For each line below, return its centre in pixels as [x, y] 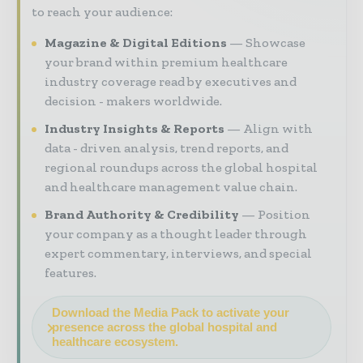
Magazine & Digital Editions [136, 43]
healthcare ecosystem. [115, 342]
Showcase [275, 43]
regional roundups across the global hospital [181, 168]
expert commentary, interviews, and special [178, 254]
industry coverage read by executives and [171, 82]
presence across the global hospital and [164, 327]
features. [70, 273]
